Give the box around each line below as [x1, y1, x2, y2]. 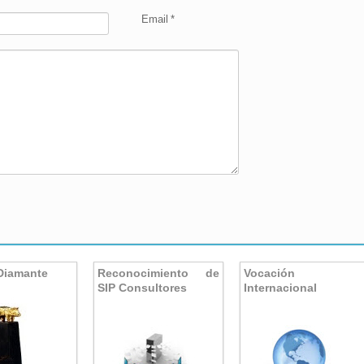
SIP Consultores [97, 281, 187, 294]
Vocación [244, 266, 296, 279]
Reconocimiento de [97, 266, 220, 279]
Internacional [244, 281, 318, 294]
